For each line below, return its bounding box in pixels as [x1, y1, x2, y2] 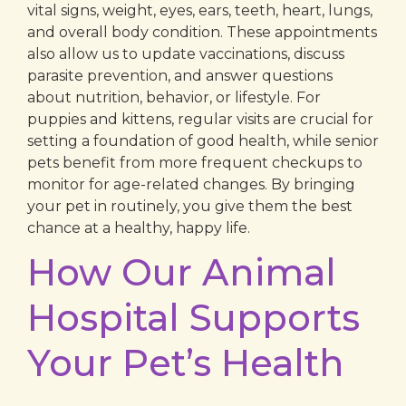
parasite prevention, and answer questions [27, 66, 333, 84]
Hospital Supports [27, 295, 360, 340]
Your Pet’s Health [27, 340, 344, 385]
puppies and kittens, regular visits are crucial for [27, 110, 373, 128]
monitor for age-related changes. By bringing [27, 175, 355, 193]
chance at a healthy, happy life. [27, 218, 250, 237]
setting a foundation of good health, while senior [27, 131, 379, 150]
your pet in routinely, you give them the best [27, 197, 353, 215]
